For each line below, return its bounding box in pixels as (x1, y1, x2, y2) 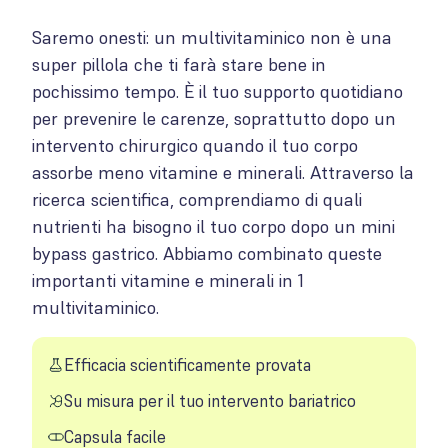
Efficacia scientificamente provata (64, 354, 311, 376)
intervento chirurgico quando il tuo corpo (32, 134, 358, 157)
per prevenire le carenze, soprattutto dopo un (32, 107, 396, 130)
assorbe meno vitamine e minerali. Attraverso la (32, 161, 414, 184)
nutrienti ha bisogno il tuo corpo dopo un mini (32, 215, 395, 238)
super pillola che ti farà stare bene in (32, 53, 326, 76)
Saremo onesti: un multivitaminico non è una (32, 26, 392, 49)
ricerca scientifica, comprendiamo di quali (32, 188, 362, 211)
